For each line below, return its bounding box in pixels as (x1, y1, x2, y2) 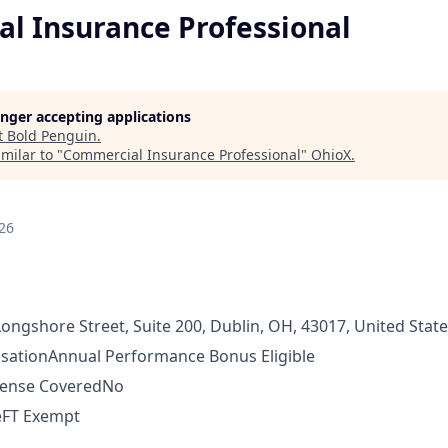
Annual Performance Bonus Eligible (48, 345, 315, 367)
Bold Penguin (7, 126, 97, 145)
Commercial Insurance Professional (63, 145, 301, 164)
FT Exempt (2, 405, 80, 427)
